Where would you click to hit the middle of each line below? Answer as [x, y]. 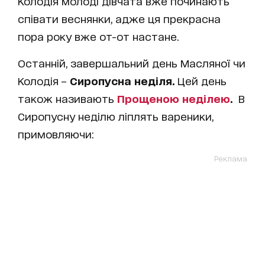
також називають [66, 98]
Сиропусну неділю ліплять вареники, [116, 116]
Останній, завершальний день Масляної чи [132, 62]
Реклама [231, 158]
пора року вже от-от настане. [98, 36]
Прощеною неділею [174, 98]
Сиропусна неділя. [122, 80]
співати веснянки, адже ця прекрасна [119, 18]
